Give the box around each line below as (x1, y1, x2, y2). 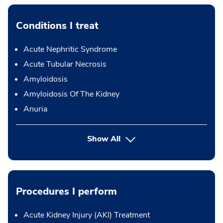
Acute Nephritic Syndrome (23, 44, 117, 55)
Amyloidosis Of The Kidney (23, 89, 119, 100)
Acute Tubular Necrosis (23, 59, 107, 70)
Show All (87, 133, 121, 144)
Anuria (23, 104, 47, 114)
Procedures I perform (16, 185, 117, 198)
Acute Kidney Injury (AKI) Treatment (23, 210, 150, 221)
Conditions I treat (16, 19, 99, 32)
